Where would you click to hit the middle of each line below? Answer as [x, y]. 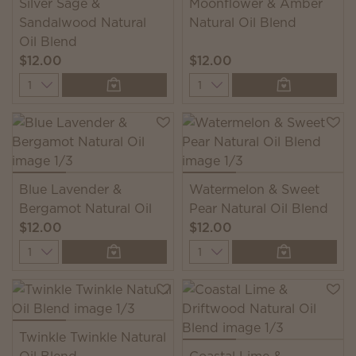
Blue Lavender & [70, 189]
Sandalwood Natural [83, 22]
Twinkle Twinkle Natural [93, 337]
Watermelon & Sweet [254, 189]
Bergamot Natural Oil [85, 208]
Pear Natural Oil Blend [259, 208]
